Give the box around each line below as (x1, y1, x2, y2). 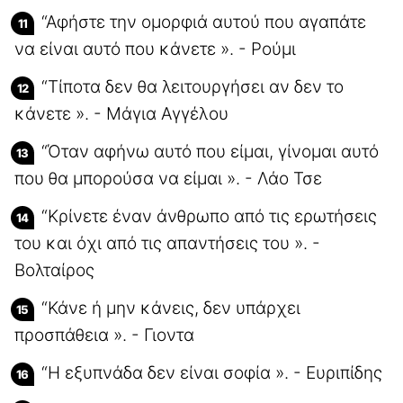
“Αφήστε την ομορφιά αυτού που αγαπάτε (41, 11, 366, 32)
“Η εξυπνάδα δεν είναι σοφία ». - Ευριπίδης (41, 362, 382, 383)
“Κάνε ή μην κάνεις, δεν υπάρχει (41, 297, 300, 318)
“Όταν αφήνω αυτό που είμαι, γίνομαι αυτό (41, 140, 379, 162)
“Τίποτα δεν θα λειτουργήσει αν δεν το (41, 76, 344, 97)
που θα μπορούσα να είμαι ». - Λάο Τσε (14, 167, 322, 189)
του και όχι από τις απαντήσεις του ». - (14, 232, 320, 254)
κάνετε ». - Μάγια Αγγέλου (14, 103, 228, 124)
